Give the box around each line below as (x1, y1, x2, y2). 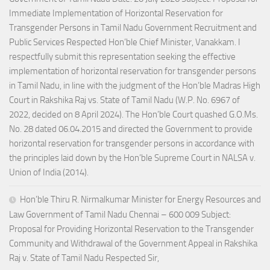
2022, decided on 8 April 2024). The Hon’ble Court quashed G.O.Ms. (9, 109, 258, 121)
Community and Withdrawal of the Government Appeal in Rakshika (9, 238, 257, 250)
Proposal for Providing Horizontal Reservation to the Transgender (9, 224, 254, 235)
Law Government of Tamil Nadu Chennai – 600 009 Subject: (9, 209, 231, 221)
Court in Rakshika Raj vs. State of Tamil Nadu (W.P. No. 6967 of (9, 95, 240, 106)
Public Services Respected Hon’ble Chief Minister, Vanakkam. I (9, 37, 240, 48)
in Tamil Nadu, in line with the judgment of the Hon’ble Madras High (9, 80, 260, 92)
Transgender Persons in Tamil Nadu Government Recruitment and (9, 22, 257, 34)
